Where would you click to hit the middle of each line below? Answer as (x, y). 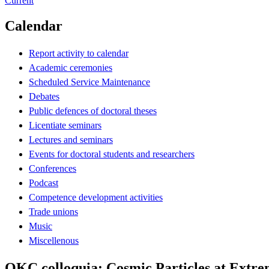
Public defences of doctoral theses (93, 110)
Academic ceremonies (71, 67)
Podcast (44, 183)
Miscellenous (54, 240)
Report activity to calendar (79, 53)
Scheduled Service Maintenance (89, 82)
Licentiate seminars (65, 125)
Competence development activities (96, 197)
